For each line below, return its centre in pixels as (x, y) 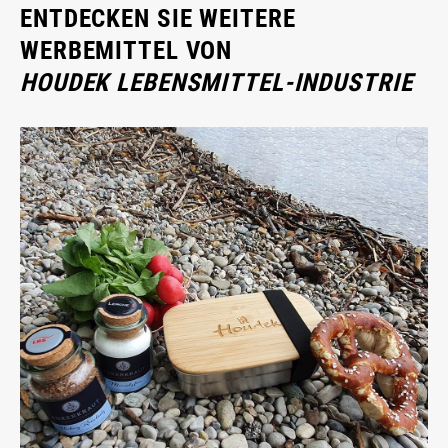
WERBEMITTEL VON (126, 50)
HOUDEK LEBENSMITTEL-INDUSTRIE (216, 82)
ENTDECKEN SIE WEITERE (158, 18)
